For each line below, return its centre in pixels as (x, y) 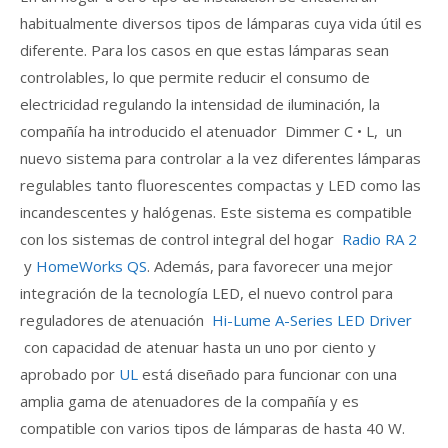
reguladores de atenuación (116, 320)
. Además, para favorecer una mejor (270, 266)
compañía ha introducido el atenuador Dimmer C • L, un (211, 131)
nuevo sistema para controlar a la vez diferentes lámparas (220, 158)
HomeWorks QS (91, 266)
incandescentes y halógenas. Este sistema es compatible (216, 212)
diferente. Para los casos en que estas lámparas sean (204, 50)
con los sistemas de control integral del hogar (181, 239)
